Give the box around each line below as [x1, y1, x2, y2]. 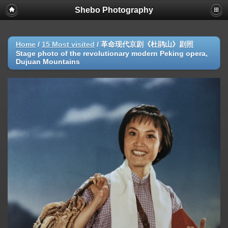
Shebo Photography [75, 6, 153, 14]
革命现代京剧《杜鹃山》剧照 [101, 40, 193, 48]
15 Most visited [42, 40, 95, 48]
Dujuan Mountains [16, 58, 80, 66]
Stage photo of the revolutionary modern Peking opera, [16, 49, 208, 58]
